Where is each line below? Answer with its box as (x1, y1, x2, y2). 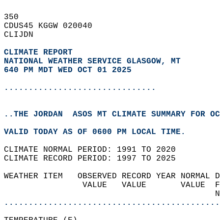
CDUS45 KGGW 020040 (4, 22, 102, 30)
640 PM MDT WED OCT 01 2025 (4, 66, 132, 75)
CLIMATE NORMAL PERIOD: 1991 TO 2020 (4, 145, 186, 154)
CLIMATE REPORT (4, 48, 78, 57)
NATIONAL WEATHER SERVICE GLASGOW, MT (4, 57, 181, 66)
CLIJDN (4, 30, 43, 39)
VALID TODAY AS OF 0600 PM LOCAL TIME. (4, 128, 195, 137)
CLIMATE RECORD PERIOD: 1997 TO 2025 (4, 154, 186, 163)
